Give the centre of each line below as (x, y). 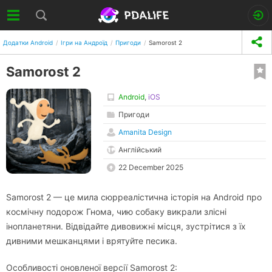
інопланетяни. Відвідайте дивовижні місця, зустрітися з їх (126, 226)
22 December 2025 (151, 167)
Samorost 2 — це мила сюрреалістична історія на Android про (134, 197)
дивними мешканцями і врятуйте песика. (92, 241)
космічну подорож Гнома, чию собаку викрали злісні (116, 212)
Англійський (140, 150)
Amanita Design (145, 132)
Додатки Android (28, 42)
